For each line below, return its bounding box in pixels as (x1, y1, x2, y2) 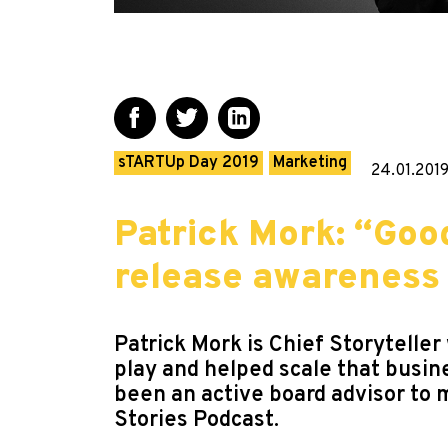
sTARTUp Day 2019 (118, 153, 259, 173)
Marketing (273, 153, 347, 173)
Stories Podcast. (114, 407, 279, 434)
